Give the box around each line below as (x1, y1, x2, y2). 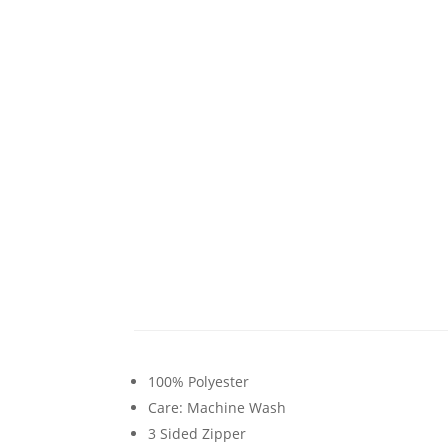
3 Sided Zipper (148, 424, 247, 444)
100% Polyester (148, 372, 250, 392)
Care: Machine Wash (148, 398, 287, 418)
